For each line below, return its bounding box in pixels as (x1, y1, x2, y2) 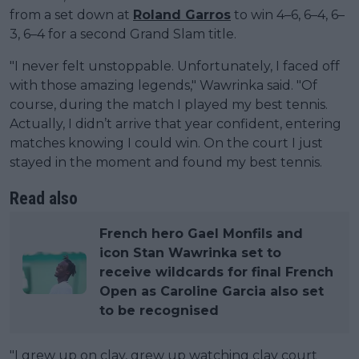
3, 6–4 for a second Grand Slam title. (10, 26, 236, 42)
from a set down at (10, 7, 133, 23)
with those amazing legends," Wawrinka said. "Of (10, 78, 317, 94)
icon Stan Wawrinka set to (99, 245, 281, 261)
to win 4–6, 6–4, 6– (231, 7, 345, 23)
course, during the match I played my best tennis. (10, 97, 328, 113)
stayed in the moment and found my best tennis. (10, 155, 322, 171)
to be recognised (99, 303, 219, 319)
